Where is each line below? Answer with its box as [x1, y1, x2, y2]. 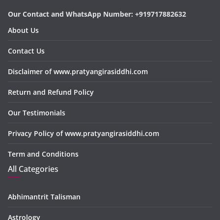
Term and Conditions [8, 149, 79, 159]
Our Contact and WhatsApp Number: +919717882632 [8, 9, 186, 19]
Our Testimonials [8, 108, 65, 117]
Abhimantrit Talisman [8, 192, 81, 201]
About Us [8, 25, 39, 35]
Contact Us [8, 46, 45, 55]
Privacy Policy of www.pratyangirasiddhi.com [8, 128, 159, 138]
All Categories [8, 163, 58, 174]
